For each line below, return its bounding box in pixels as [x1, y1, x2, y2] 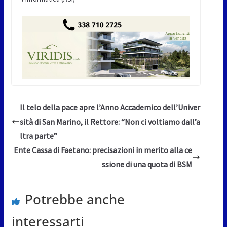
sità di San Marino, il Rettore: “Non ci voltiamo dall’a [19, 117, 200, 127]
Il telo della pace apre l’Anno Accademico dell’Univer [19, 102, 200, 113]
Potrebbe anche [24, 190, 125, 209]
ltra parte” [19, 131, 57, 141]
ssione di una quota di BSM [102, 159, 193, 170]
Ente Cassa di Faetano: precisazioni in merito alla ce [14, 145, 193, 156]
